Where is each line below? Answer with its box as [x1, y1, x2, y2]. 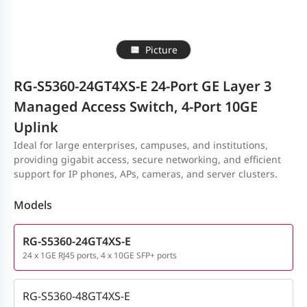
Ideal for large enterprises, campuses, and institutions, [14, 138, 268, 151]
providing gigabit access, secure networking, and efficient [14, 153, 281, 166]
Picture [145, 43, 177, 56]
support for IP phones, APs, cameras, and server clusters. [14, 167, 278, 180]
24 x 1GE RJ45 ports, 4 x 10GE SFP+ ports [23, 249, 177, 261]
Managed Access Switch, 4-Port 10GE [14, 97, 258, 116]
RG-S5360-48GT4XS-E [23, 288, 130, 304]
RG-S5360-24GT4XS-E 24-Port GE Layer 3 [14, 77, 271, 95]
